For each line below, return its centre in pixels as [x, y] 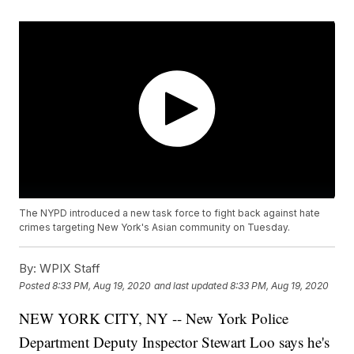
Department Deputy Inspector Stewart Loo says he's [175, 342]
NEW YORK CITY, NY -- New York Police [154, 318]
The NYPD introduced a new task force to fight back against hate [170, 213]
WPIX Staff [69, 269]
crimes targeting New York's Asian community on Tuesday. [155, 228]
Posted [36, 285]
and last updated [191, 285]
